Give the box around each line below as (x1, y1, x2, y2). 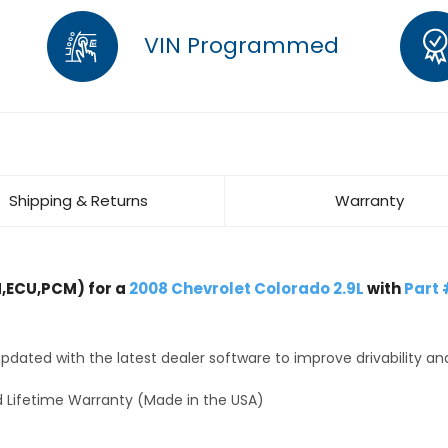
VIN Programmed (138, 29, 339, 61)
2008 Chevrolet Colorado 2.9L (128, 278, 364, 300)
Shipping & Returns (9, 190, 148, 211)
